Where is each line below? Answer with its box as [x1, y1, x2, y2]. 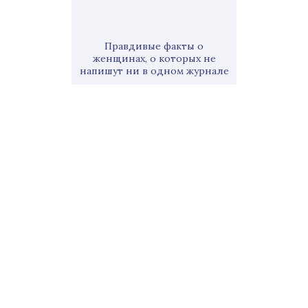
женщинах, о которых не [92, 52, 216, 65]
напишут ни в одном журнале [79, 65, 229, 77]
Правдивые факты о [104, 40, 203, 52]
